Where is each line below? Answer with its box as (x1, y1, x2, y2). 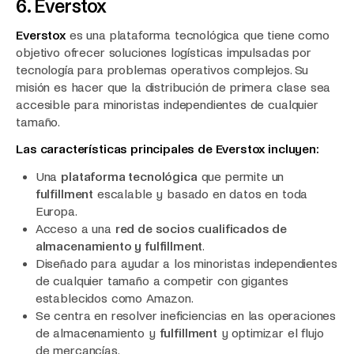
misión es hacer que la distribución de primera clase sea (16, 80, 331, 94)
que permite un (197, 170, 284, 183)
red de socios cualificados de (115, 222, 288, 235)
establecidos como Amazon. (35, 292, 194, 305)
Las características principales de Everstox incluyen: (16, 142, 319, 156)
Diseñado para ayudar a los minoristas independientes (35, 257, 337, 270)
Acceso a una (35, 222, 115, 235)
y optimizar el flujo (217, 326, 324, 340)
